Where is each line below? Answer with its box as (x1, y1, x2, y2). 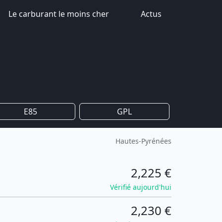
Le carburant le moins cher (8, 8, 109, 19)
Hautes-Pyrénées (115, 136, 171, 146)
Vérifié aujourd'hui (110, 182, 171, 192)
